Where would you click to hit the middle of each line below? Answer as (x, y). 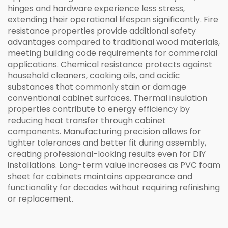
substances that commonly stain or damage (97, 87)
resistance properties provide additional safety (102, 31)
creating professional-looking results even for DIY (107, 154)
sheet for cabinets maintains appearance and (100, 176)
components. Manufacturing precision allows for (104, 132)
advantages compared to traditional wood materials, (114, 42)
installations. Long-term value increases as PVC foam (114, 165)
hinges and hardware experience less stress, (96, 8)
